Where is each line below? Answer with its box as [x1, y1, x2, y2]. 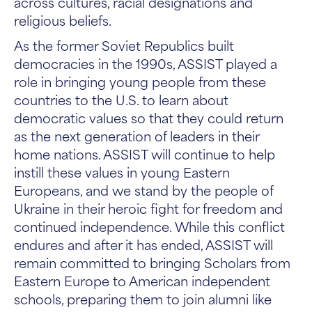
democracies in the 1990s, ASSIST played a [14, 53, 277, 73]
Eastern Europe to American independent [14, 270, 270, 290]
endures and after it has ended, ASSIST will [14, 234, 273, 254]
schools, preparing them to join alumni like [14, 288, 272, 309]
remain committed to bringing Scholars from [14, 252, 290, 272]
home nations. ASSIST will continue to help [14, 143, 275, 164]
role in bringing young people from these [14, 71, 266, 91]
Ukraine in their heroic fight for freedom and [14, 198, 283, 218]
